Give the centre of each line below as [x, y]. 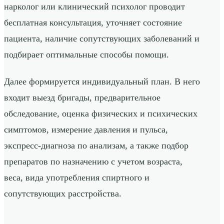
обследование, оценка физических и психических [101, 114]
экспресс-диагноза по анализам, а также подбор [96, 146]
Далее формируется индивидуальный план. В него [102, 82]
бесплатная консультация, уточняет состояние [93, 23]
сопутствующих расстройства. [63, 194]
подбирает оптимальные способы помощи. [86, 55]
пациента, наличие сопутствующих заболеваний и [102, 39]
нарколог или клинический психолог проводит [94, 7]
